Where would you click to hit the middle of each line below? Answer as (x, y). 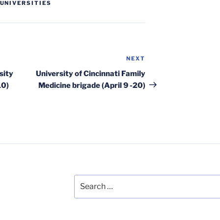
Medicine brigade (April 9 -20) (92, 85)
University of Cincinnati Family (91, 73)
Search (85, 179)
